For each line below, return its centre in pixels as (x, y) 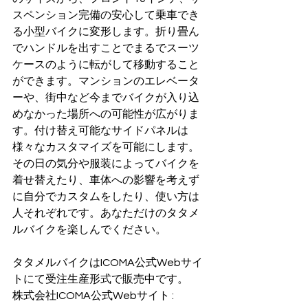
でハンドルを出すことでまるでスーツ (106, 48)
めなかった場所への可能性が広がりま (106, 114)
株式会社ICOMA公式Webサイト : (94, 296)
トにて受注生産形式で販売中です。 (100, 279)
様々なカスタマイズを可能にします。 (106, 147)
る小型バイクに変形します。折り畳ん (106, 32)
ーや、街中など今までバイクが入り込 (106, 98)
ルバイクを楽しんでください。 (89, 230)
